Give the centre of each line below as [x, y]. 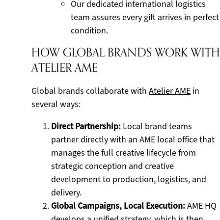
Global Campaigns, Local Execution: [118, 206]
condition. [89, 30]
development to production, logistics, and [129, 179]
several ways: [56, 104]
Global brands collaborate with [90, 91]
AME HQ [201, 206]
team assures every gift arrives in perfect [145, 17]
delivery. [66, 192]
